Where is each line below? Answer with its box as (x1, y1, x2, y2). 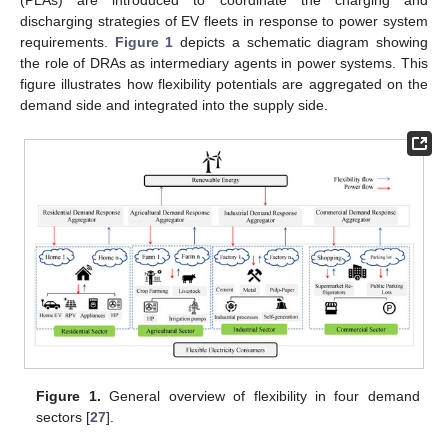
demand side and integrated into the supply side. (20, 97, 328, 114)
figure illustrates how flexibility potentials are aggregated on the (20, 76, 428, 93)
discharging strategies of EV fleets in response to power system (20, 13, 428, 30)
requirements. (20, 34, 115, 51)
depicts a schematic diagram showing (173, 34, 429, 51)
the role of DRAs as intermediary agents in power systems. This (20, 55, 428, 72)
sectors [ (36, 409, 91, 426)
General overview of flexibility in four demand (100, 388, 420, 405)
